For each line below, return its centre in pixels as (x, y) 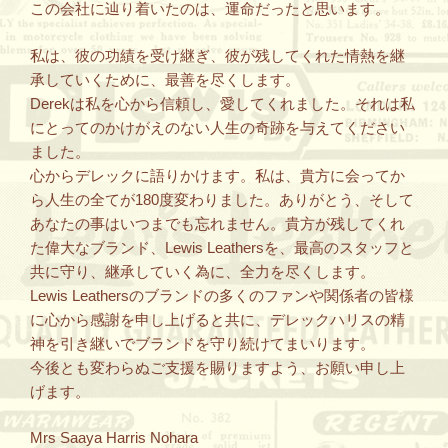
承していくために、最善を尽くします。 (165, 79)
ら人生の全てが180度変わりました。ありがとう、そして (222, 199)
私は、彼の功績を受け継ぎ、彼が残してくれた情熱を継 (217, 55)
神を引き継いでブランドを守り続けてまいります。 (202, 343)
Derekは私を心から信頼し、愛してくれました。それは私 (222, 103)
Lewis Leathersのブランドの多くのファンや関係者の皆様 (222, 295)
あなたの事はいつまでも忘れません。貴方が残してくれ (217, 223)
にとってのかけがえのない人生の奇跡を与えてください (217, 127)
